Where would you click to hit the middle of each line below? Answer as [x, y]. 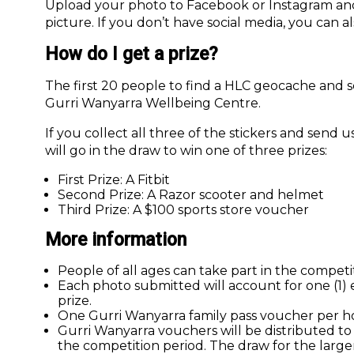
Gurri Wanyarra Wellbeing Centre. [153, 103]
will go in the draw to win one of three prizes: [186, 150]
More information [116, 239]
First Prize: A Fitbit [114, 179]
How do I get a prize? [132, 54]
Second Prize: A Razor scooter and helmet [191, 194]
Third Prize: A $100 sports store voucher [183, 209]
